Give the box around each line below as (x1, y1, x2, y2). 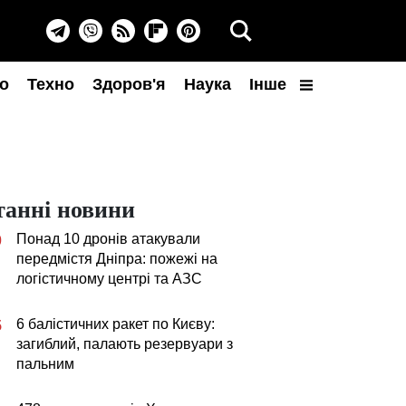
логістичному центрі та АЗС (16, 271, 202, 286)
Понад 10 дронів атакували (16, 231, 200, 246)
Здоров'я (92, 75, 166, 93)
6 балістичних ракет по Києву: (16, 316, 215, 332)
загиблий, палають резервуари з (16, 336, 233, 352)
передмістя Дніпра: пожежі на (16, 251, 217, 266)
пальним (16, 356, 74, 372)
